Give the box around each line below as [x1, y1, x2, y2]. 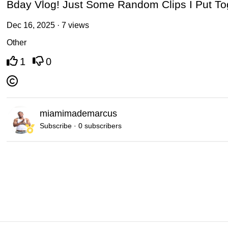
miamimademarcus [40, 108, 118, 119]
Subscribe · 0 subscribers [40, 121, 122, 130]
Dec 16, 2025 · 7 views [7, 21, 90, 30]
